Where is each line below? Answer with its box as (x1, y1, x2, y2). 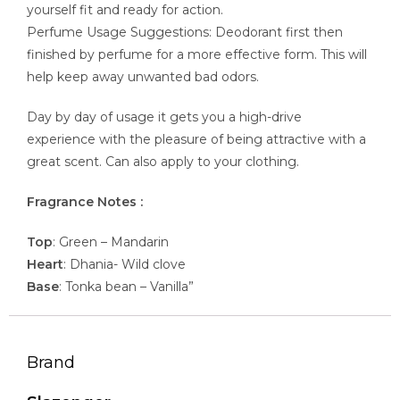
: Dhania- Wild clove (63, 255, 186, 272)
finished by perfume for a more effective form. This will (27, 46, 367, 62)
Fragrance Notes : (27, 193, 143, 210)
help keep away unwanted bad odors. (27, 68, 259, 85)
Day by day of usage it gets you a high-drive (27, 108, 302, 125)
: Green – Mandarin (53, 233, 169, 250)
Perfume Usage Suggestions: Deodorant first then (27, 23, 343, 40)
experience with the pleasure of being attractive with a (27, 130, 366, 147)
